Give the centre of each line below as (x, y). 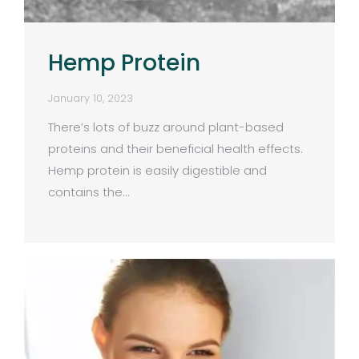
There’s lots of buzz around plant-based (166, 127)
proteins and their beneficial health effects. (175, 148)
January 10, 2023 (91, 98)
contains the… (89, 192)
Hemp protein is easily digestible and (157, 170)
